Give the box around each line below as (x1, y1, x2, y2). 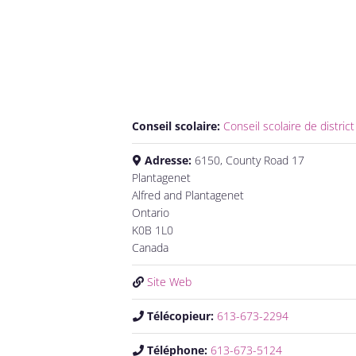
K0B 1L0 (132, 222, 173, 238)
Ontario (132, 205, 169, 221)
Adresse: (144, 153, 195, 168)
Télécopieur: (146, 308, 217, 324)
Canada (132, 240, 168, 256)
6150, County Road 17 (194, 153, 304, 168)
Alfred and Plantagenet (132, 188, 244, 203)
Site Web (146, 274, 192, 290)
